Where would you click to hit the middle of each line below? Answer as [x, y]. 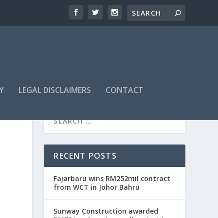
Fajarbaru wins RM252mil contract [112, 179]
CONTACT [125, 90]
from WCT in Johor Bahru [97, 187]
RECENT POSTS [85, 156]
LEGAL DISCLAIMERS [55, 90]
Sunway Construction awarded [106, 211]
